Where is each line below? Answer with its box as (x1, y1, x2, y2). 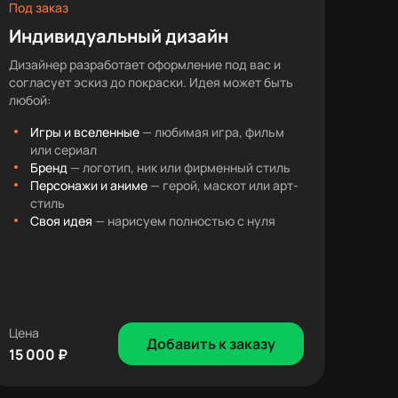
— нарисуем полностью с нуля (92, 212, 275, 229)
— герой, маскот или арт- (147, 177, 298, 194)
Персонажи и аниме (30, 177, 147, 194)
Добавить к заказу (147, 334, 275, 354)
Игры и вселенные (30, 123, 139, 140)
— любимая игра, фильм (139, 123, 284, 140)
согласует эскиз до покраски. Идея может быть (9, 74, 293, 91)
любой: (9, 92, 51, 108)
